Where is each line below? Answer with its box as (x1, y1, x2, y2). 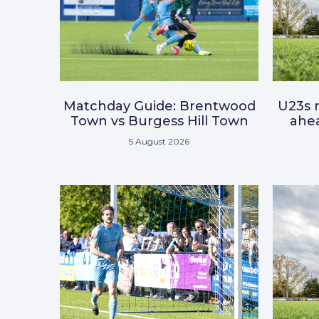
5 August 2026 (129, 136, 189, 147)
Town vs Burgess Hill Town (70, 113, 249, 130)
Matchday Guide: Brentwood (63, 98, 256, 115)
